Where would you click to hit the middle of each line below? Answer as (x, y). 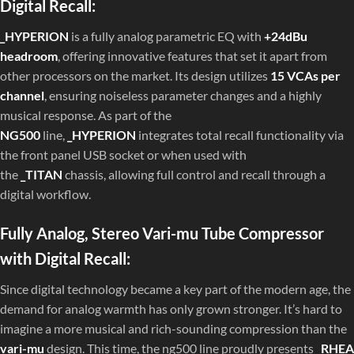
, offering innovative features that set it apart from (192, 56)
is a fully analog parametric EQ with (166, 36)
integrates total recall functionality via (240, 135)
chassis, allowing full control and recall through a (194, 175)
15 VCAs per (305, 76)
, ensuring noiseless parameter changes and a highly (183, 96)
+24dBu (286, 36)
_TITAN (41, 175)
